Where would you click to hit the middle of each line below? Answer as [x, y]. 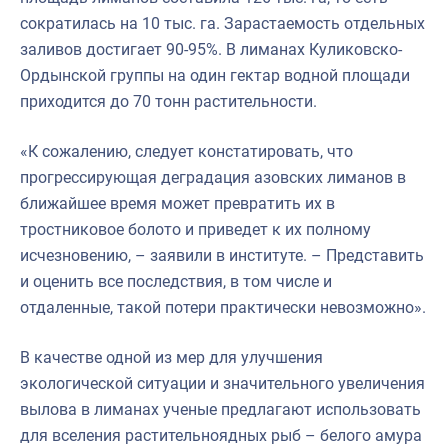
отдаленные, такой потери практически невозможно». [223, 307]
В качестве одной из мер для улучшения [171, 357]
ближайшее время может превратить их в [177, 203]
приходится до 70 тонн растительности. [168, 101]
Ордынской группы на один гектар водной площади [215, 75]
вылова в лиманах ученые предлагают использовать [220, 409]
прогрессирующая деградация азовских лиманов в [213, 177]
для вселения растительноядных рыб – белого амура [221, 435]
